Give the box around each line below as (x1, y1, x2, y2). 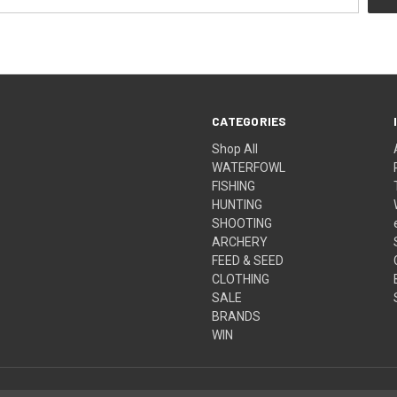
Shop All (212, 142, 259, 157)
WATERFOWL (212, 160, 286, 175)
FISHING (212, 179, 256, 194)
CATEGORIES (212, 113, 287, 129)
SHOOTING (212, 216, 273, 231)
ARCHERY (212, 235, 269, 250)
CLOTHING (212, 272, 270, 287)
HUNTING (212, 198, 263, 213)
